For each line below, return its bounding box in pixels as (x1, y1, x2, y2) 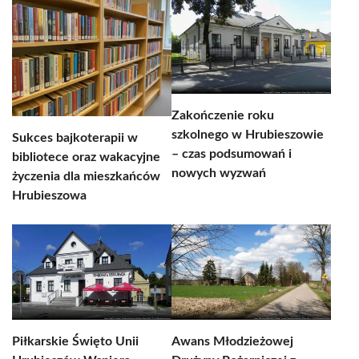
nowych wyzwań (171, 167, 266, 179)
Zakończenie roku (171, 109, 274, 122)
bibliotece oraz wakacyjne (12, 151, 160, 163)
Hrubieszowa (12, 189, 87, 202)
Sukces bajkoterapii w (12, 131, 138, 144)
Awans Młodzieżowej (171, 335, 293, 348)
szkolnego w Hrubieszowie (171, 128, 324, 141)
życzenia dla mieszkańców (12, 170, 160, 183)
